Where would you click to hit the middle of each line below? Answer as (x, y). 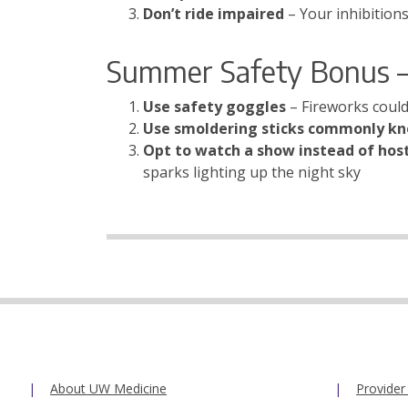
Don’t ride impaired (215, 14)
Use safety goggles (216, 107)
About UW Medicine (108, 389)
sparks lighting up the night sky (252, 173)
